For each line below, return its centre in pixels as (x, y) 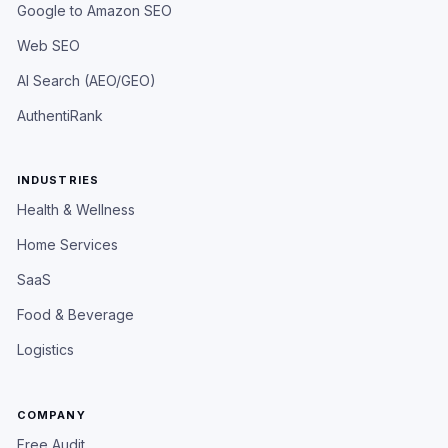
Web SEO (48, 45)
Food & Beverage (75, 314)
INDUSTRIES (57, 179)
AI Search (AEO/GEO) (86, 80)
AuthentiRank (59, 115)
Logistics (45, 349)
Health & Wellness (75, 209)
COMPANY (51, 414)
